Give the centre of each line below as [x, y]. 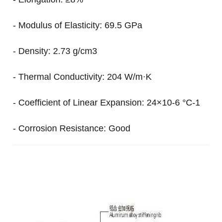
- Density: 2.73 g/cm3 [55, 51]
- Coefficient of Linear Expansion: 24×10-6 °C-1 [107, 103]
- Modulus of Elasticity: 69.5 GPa [78, 25]
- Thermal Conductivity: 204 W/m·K [83, 77]
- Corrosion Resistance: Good [72, 128]
